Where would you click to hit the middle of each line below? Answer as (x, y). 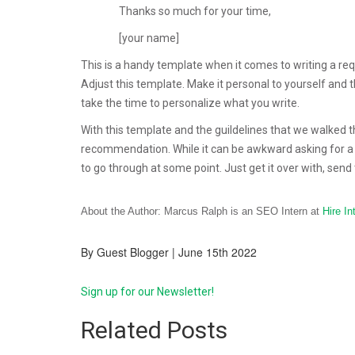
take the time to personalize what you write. (190, 103)
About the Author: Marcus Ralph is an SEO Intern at (202, 211)
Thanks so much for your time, (195, 11)
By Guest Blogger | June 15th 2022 (169, 252)
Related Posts (154, 330)
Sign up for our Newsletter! (147, 291)
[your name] (149, 38)
